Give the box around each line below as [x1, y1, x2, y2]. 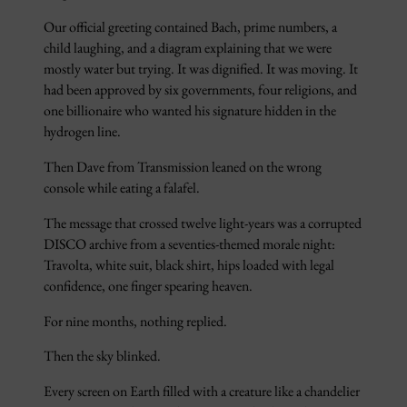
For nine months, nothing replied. [44, 311, 227, 331]
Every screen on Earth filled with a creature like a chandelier [44, 382, 360, 402]
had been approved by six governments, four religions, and [44, 79, 357, 99]
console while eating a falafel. [44, 177, 200, 197]
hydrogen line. [44, 121, 121, 141]
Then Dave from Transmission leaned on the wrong [44, 156, 322, 176]
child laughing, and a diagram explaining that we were [44, 37, 332, 57]
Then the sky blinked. [44, 346, 161, 366]
